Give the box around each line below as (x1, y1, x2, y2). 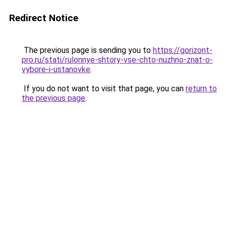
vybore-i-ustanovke (22, 65, 90, 74)
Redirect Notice (9, 12, 78, 24)
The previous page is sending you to (22, 45, 153, 55)
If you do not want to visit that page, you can (22, 84, 186, 93)
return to (186, 84, 217, 93)
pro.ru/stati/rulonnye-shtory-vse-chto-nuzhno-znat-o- (22, 55, 213, 65)
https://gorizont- (153, 45, 212, 55)
